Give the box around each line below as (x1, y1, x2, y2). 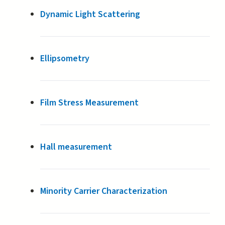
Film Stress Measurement (40, 96, 139, 109)
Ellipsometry (40, 52, 90, 65)
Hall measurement (40, 141, 113, 154)
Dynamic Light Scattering (40, 8, 141, 21)
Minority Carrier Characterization (40, 185, 168, 198)
